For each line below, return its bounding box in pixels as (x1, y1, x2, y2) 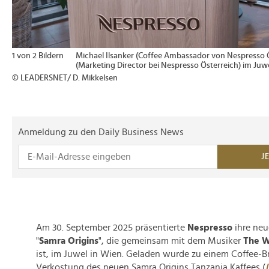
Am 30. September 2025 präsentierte (36, 223, 187, 232)
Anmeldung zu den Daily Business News (18, 127, 184, 137)
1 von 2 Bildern (12, 52, 64, 60)
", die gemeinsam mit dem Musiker (98, 236, 243, 246)
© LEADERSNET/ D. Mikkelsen (12, 74, 118, 82)
